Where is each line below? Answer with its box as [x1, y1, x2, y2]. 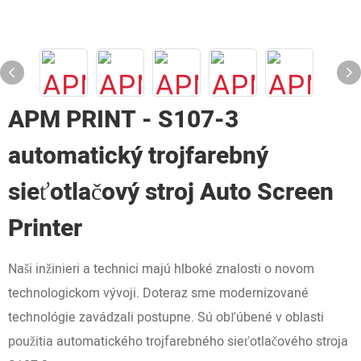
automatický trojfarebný [8, 139, 268, 174]
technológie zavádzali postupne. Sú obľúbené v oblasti [8, 308, 324, 327]
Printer [8, 211, 82, 247]
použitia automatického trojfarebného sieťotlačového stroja [8, 332, 348, 351]
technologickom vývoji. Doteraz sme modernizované [8, 284, 309, 303]
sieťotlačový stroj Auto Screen [8, 175, 334, 210]
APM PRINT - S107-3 [8, 102, 239, 138]
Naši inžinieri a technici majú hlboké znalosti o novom [8, 259, 314, 279]
